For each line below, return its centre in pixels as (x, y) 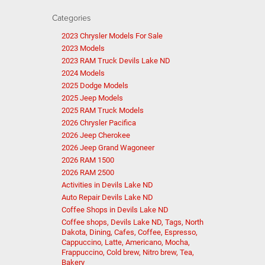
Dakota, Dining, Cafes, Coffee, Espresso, (129, 232)
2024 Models (83, 73)
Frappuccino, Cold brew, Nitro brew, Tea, (127, 252)
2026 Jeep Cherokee (96, 135)
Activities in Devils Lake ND (107, 185)
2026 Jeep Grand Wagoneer (108, 148)
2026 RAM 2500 (88, 172)
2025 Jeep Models (92, 98)
